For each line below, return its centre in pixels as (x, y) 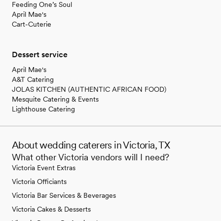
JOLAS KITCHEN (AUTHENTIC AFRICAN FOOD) (89, 90)
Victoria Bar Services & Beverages (64, 196)
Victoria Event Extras (44, 168)
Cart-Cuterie (32, 24)
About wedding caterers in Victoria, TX (91, 145)
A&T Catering (33, 80)
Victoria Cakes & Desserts (51, 209)
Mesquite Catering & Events (55, 99)
